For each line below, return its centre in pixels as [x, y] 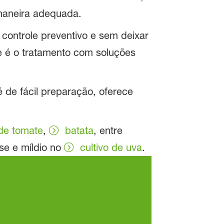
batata [79, 131]
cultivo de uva [111, 148]
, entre [108, 131]
